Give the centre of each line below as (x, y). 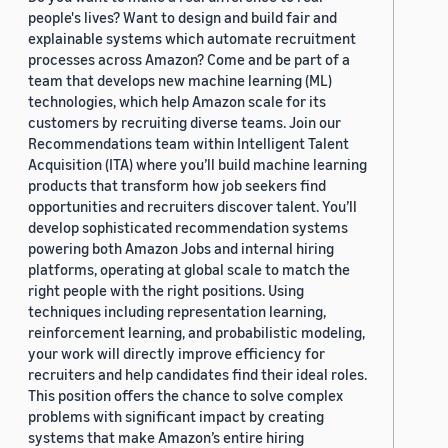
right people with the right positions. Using (166, 290)
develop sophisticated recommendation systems (188, 227)
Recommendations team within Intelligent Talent (188, 143)
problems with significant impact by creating (176, 416)
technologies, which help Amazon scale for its (177, 101)
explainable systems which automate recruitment (192, 38)
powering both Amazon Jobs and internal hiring (181, 248)
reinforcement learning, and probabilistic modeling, (196, 332)
